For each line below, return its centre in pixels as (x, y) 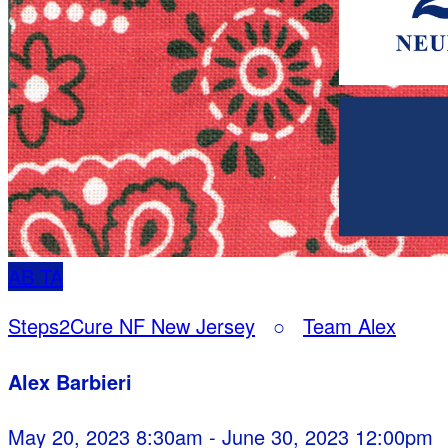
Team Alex (349, 325)
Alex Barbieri (70, 381)
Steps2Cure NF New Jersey (131, 325)
